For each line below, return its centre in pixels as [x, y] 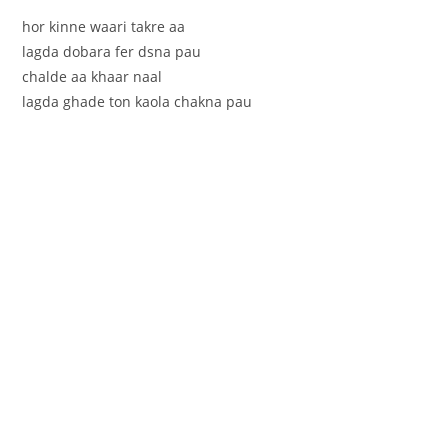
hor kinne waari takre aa [104, 26]
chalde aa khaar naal [92, 76]
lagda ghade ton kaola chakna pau [137, 101]
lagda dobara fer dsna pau [112, 51]
